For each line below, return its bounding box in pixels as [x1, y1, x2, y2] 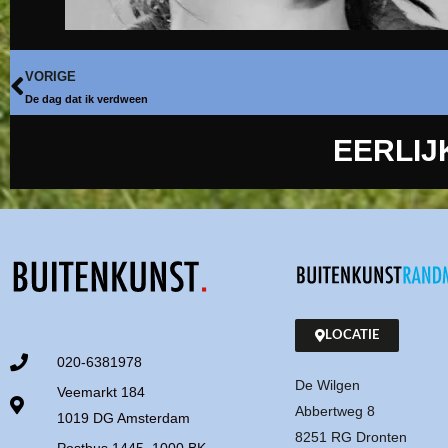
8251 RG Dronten [295, 428, 407, 445]
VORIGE [25, 68, 76, 84]
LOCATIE [325, 328, 379, 342]
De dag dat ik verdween [25, 92, 148, 105]
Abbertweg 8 [295, 402, 375, 419]
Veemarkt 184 [56, 384, 145, 401]
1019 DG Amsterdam [56, 410, 190, 427]
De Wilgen [295, 376, 360, 393]
